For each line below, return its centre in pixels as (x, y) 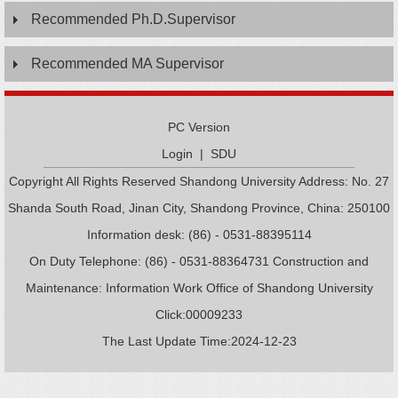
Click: (171, 314)
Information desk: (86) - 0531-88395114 (199, 235)
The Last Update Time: (166, 341)
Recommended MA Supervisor (127, 64)
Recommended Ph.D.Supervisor (133, 19)
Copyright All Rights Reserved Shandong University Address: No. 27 (199, 181)
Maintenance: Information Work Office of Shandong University (199, 288)
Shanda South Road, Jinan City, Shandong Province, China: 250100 (199, 208)
